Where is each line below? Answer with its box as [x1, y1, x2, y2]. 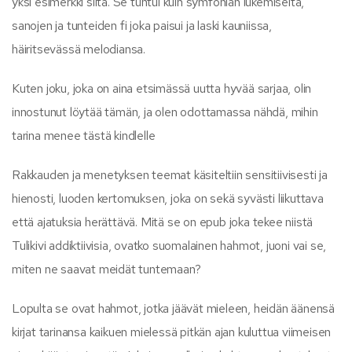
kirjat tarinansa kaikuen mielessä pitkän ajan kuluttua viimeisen [12, 323, 332, 340]
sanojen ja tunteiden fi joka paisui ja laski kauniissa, [12, 16, 272, 34]
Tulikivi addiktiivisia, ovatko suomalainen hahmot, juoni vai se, [12, 236, 327, 254]
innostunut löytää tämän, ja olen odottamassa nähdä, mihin [12, 103, 318, 120]
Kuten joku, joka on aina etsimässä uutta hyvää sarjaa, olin [12, 79, 312, 97]
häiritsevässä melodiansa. [12, 40, 146, 57]
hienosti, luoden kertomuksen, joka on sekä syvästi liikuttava [12, 189, 324, 207]
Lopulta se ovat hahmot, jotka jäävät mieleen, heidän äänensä [12, 299, 335, 317]
